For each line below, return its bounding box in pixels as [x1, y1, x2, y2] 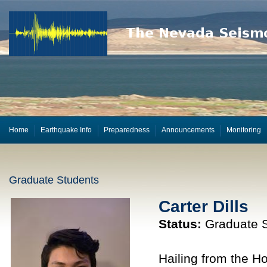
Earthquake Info [40, 126, 92, 134]
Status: [158, 217, 201, 231]
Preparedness [103, 126, 150, 134]
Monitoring [226, 126, 261, 134]
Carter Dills [158, 197, 249, 216]
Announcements [161, 126, 215, 134]
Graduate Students [8, 174, 99, 186]
